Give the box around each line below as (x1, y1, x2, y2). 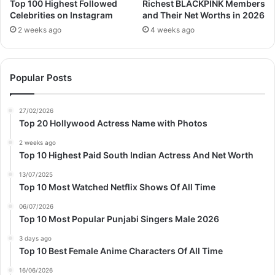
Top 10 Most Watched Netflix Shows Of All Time (19, 182, 215, 193)
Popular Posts (10, 72, 72, 84)
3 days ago (19, 234, 52, 242)
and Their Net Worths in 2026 (142, 10, 265, 21)
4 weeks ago (150, 25, 195, 35)
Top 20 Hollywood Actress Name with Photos (19, 118, 207, 129)
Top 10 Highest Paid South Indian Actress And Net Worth (19, 150, 254, 161)
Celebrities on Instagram (10, 10, 113, 21)
